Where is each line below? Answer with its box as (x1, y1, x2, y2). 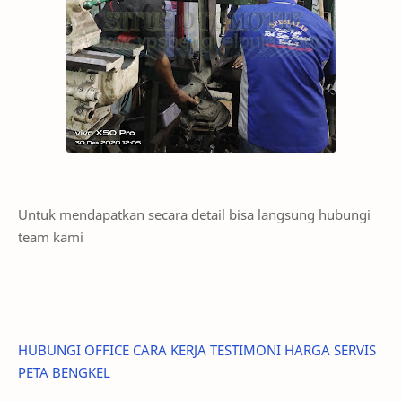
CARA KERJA (133, 341, 210, 359)
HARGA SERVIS (284, 341, 376, 359)
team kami (18, 228, 87, 246)
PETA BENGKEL (18, 363, 114, 381)
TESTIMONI (210, 341, 284, 359)
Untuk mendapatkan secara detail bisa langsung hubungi (18, 205, 371, 223)
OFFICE (84, 341, 133, 359)
